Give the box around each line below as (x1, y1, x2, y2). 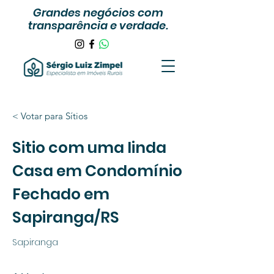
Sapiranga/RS (12, 207, 119, 228)
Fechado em (12, 183, 109, 205)
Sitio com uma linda (12, 137, 166, 158)
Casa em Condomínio (12, 160, 182, 182)
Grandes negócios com (32, 5, 163, 20)
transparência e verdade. (28, 18, 168, 33)
